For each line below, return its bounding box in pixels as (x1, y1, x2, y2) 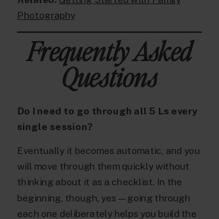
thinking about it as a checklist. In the (17, 176, 182, 188)
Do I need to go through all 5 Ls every (17, 105, 198, 116)
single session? (17, 121, 93, 132)
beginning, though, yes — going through (17, 192, 191, 203)
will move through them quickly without (17, 160, 190, 172)
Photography (17, 9, 75, 21)
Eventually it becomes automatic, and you (17, 145, 200, 156)
